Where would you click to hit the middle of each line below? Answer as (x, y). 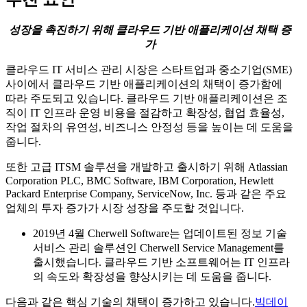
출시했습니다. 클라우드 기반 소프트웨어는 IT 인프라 (161, 262)
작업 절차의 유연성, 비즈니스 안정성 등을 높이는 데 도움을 (149, 127)
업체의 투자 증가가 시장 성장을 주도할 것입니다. (125, 208)
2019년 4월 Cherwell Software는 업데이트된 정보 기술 (160, 234)
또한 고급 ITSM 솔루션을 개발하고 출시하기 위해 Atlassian (147, 167)
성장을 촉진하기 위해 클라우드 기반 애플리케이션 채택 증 (150, 30)
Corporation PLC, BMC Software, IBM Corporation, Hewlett (139, 181)
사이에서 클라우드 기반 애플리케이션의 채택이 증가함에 (144, 84)
